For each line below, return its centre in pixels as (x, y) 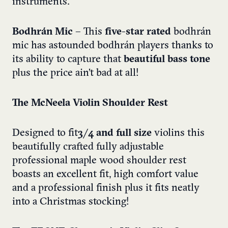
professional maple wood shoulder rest (99, 161)
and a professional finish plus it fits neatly (106, 188)
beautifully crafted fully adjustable (88, 147)
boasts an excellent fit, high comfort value (105, 174)
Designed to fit (45, 133)
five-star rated (138, 32)
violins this (178, 133)
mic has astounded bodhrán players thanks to (113, 46)
